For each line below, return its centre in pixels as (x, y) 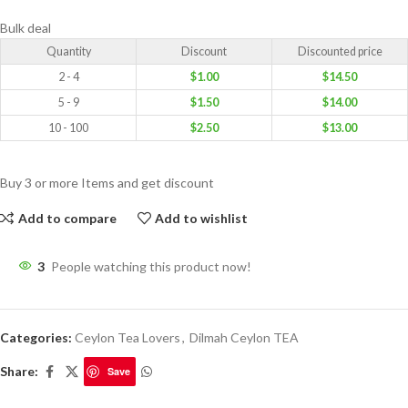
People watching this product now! (151, 267)
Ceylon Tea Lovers (127, 338)
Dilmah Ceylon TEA (244, 338)
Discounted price (340, 52)
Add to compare (67, 218)
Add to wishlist (202, 218)
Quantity (68, 52)
